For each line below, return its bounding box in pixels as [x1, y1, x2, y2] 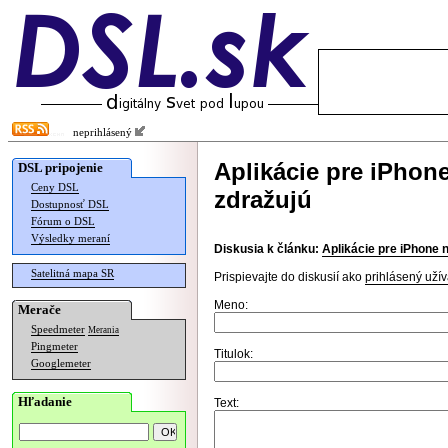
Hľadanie [18, 394, 72, 409]
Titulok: [214, 347, 253, 361]
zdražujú [214, 186, 312, 213]
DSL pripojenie [18, 160, 103, 175]
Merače [18, 302, 61, 317]
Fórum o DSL [31, 216, 95, 227]
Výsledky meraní [31, 233, 110, 244]
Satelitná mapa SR [31, 268, 114, 279]
